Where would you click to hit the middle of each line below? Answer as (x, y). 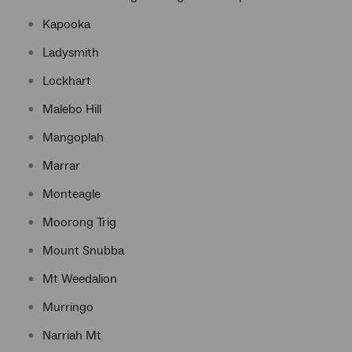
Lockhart (67, 81)
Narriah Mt (72, 335)
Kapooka (66, 24)
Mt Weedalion (80, 279)
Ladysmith (71, 53)
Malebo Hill (72, 109)
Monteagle (71, 194)
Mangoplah (73, 137)
